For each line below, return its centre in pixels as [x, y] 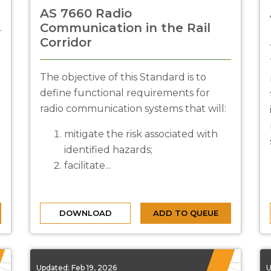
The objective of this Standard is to [123, 77]
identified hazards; [108, 150]
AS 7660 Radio [86, 13]
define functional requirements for [125, 93]
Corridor [66, 42]
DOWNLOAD [85, 213]
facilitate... [87, 165]
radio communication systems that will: [133, 109]
